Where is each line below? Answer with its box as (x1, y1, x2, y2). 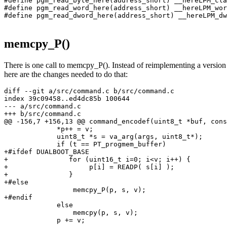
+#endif (4, 193, 32, 201)
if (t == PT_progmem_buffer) (4, 140, 166, 148)
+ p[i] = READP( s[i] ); (4, 163, 174, 171)
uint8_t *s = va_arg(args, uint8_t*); (4, 132, 203, 140)
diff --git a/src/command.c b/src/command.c (4, 87, 174, 95)
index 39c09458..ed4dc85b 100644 (4, 94, 130, 102)
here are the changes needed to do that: (4, 69, 128, 79)
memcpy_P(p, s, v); (4, 185, 146, 194)
